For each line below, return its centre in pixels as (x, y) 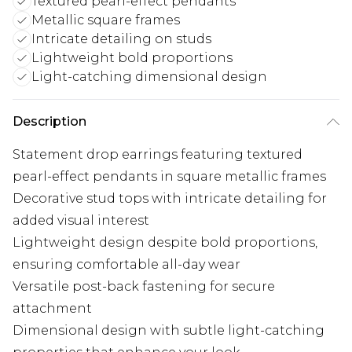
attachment (52, 309)
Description (49, 122)
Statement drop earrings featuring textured (158, 155)
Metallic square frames (106, 20)
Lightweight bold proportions (132, 58)
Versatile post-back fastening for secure (144, 287)
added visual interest (81, 221)
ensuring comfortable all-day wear (126, 265)
